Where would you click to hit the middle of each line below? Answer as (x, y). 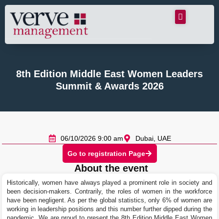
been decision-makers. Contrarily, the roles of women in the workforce (109, 192)
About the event (111, 168)
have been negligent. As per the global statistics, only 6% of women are (109, 200)
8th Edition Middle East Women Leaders (109, 74)
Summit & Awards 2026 (109, 86)
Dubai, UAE (153, 139)
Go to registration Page (106, 154)
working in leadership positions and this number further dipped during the (109, 209)
